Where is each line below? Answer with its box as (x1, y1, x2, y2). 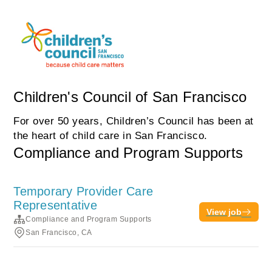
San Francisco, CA (25, 228, 92, 237)
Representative (13, 199, 97, 212)
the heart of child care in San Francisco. (13, 130, 208, 141)
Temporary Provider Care (13, 185, 154, 198)
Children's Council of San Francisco (13, 89, 247, 105)
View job (206, 207, 242, 217)
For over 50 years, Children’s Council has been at (13, 115, 254, 127)
